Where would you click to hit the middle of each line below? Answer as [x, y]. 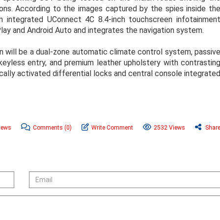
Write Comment [112, 127]
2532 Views [169, 127]
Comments [49, 127]
